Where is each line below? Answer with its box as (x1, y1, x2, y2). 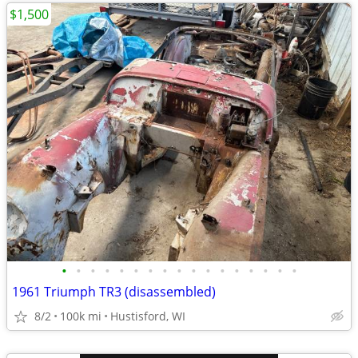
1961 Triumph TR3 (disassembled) (12, 283, 216, 300)
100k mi (60, 308, 101, 324)
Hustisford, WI (110, 308, 185, 324)
